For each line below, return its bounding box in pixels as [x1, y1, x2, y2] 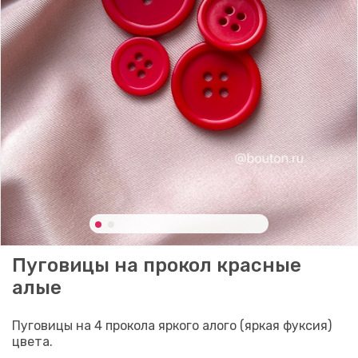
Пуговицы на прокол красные [12, 253, 301, 276]
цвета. [12, 333, 53, 349]
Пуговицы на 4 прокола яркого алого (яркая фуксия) [12, 317, 332, 333]
